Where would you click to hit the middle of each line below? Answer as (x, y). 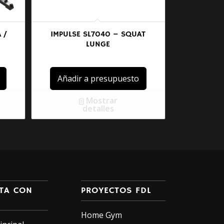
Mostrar (100, 100)
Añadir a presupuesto (98, 78)
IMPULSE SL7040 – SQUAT (98, 34)
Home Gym (102, 215)
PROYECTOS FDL (116, 190)
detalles (98, 108)
